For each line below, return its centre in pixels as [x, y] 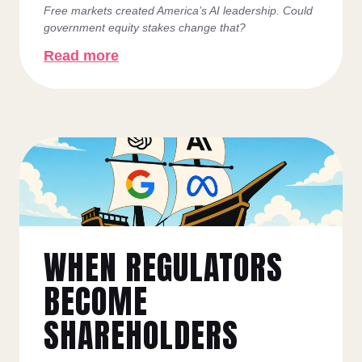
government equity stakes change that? [145, 28]
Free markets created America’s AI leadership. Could [178, 11]
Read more [81, 56]
